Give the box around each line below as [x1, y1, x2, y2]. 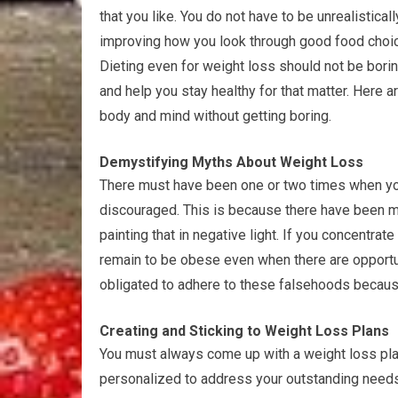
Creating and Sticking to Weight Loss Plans [99, 322, 389, 339]
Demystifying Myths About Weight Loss [99, 154, 363, 171]
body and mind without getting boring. [99, 107, 331, 124]
